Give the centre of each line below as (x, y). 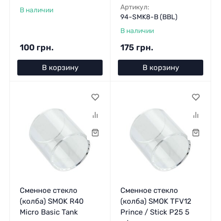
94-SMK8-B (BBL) (149, 17)
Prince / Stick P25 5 (155, 212)
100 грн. (37, 48)
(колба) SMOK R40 (52, 201)
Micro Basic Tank (49, 212)
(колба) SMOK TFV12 (156, 201)
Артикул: (135, 7)
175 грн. (137, 48)
